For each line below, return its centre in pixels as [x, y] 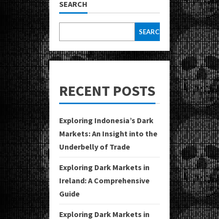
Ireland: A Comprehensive [104, 180]
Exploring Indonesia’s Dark [106, 120]
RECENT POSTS [107, 90]
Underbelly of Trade [95, 146]
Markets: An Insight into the [108, 133]
